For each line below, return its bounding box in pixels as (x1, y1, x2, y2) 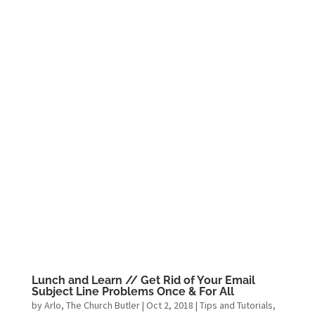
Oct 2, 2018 (146, 298, 193, 311)
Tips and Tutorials (199, 298, 273, 311)
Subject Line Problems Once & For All (31, 284, 234, 298)
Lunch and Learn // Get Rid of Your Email (31, 273, 255, 287)
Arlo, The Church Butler (44, 298, 140, 311)
